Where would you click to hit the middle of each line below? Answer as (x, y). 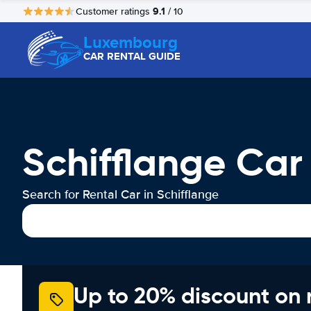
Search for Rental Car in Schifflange (120, 194)
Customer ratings (114, 11)
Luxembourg (131, 42)
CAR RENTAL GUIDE (132, 56)
